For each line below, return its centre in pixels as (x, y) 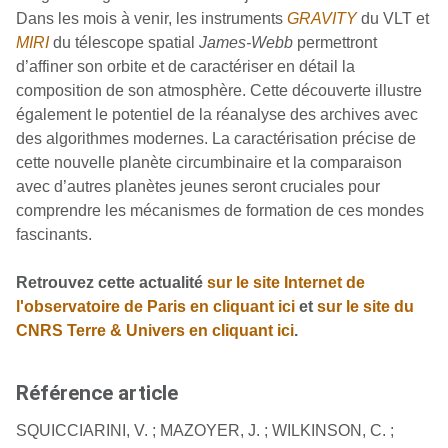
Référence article (97, 392)
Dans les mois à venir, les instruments (151, 18)
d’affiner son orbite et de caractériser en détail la (185, 66)
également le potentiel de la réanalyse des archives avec (217, 114)
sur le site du (365, 306)
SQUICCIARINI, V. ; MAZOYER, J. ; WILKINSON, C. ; (205, 430)
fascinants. (54, 234)
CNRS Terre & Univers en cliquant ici (155, 330)
